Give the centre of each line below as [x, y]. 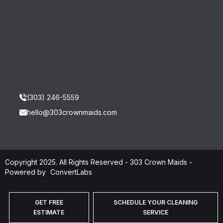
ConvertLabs [71, 172]
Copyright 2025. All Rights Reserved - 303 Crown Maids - [99, 162]
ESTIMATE [49, 212]
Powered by [26, 172]
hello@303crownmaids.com [72, 112]
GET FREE [49, 202]
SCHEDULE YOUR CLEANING [155, 202]
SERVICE [155, 212]
